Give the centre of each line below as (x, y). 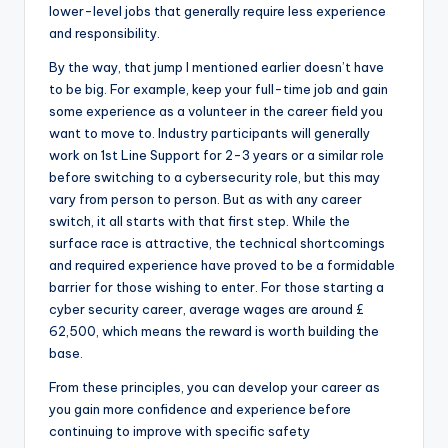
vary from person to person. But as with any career (205, 199)
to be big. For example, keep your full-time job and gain (218, 89)
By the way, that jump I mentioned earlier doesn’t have (216, 67)
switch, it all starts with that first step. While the (199, 221)
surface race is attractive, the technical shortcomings (217, 243)
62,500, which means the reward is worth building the (214, 331)
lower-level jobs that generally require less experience (217, 11)
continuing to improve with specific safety (179, 431)
